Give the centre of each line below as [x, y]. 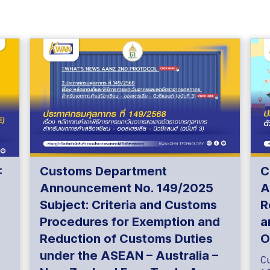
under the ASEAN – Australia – [129, 255]
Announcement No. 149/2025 [127, 188]
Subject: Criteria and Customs [129, 205]
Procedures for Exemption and [130, 221]
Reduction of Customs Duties [127, 238]
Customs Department [104, 171]
